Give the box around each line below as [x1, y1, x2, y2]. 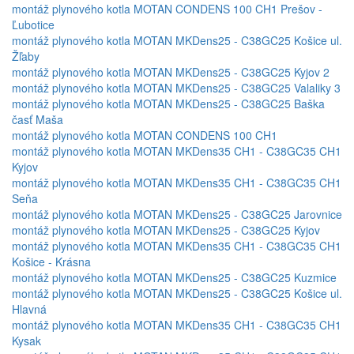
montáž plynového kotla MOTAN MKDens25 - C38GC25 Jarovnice [12, 206, 342, 223]
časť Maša [12, 111, 63, 128]
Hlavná [12, 301, 47, 318]
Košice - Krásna [12, 254, 91, 270]
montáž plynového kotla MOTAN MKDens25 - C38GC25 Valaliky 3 [12, 80, 341, 96]
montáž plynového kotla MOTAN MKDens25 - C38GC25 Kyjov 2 [12, 64, 330, 81]
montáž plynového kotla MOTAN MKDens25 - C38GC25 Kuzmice [12, 269, 337, 286]
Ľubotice [12, 17, 55, 33]
